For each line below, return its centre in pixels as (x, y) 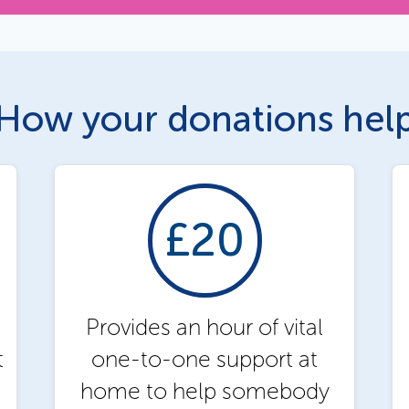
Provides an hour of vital (204, 327)
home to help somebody (204, 391)
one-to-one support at (204, 359)
